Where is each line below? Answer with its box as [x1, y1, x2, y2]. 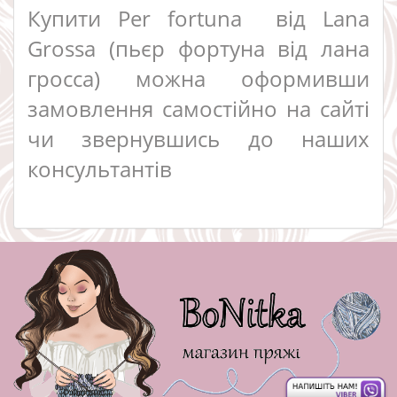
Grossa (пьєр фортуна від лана [27, 33, 370, 63]
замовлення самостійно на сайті [27, 93, 370, 123]
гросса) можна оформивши [27, 63, 370, 93]
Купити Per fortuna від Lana [27, 3, 370, 33]
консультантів [27, 153, 172, 183]
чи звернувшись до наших [27, 123, 370, 153]
